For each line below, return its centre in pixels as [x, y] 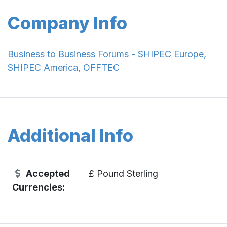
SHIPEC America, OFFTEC [64, 67]
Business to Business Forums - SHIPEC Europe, [107, 54]
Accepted [47, 173]
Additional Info [70, 135]
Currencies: [39, 187]
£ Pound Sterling [123, 173]
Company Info [67, 23]
